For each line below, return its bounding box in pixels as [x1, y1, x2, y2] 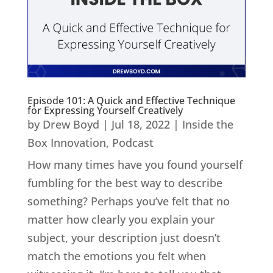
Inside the [182, 117, 233, 132]
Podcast [112, 135, 154, 151]
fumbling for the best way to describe [27, 175, 222, 191]
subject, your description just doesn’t [27, 230, 221, 246]
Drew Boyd [42, 117, 99, 132]
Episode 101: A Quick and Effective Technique [27, 94, 235, 108]
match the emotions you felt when [27, 249, 206, 264]
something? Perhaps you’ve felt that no [27, 194, 230, 209]
